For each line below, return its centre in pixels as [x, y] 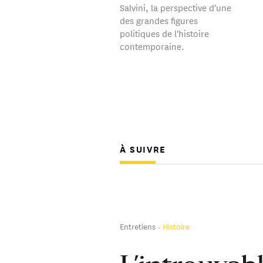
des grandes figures [159, 21]
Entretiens [137, 226]
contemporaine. [152, 46]
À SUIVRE [143, 149]
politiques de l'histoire [164, 33]
